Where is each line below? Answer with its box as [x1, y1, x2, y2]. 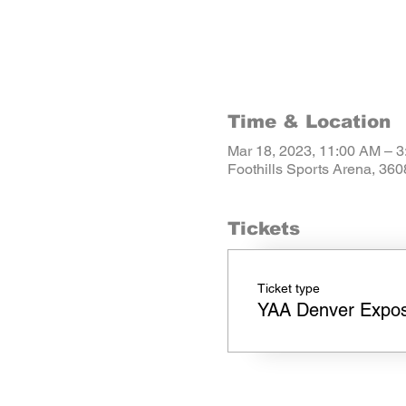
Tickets [227, 217, 300, 238]
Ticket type [256, 280, 320, 295]
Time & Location [227, 111, 391, 131]
